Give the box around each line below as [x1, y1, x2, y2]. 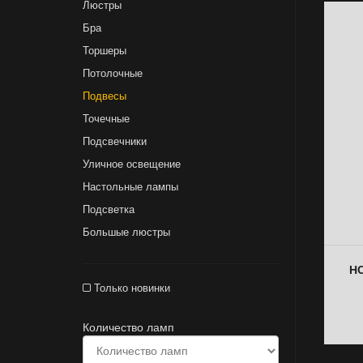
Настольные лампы [83, 181, 178, 193]
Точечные [83, 113, 130, 125]
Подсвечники [83, 135, 147, 147]
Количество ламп [83, 321, 174, 334]
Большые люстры [83, 226, 170, 238]
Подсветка [83, 203, 135, 216]
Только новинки [91, 282, 170, 294]
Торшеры [83, 45, 126, 57]
